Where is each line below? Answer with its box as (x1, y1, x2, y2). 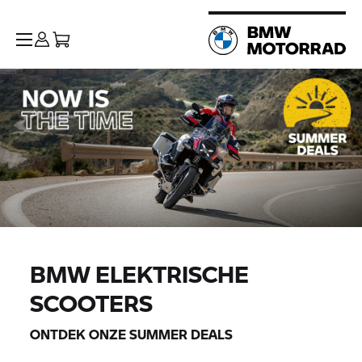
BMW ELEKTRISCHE (30, 257, 250, 290)
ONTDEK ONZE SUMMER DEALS (30, 325, 234, 343)
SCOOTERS (30, 286, 154, 319)
